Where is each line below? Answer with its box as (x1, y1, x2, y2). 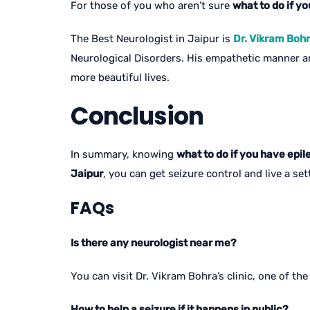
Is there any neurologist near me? (71, 237, 236, 249)
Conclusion (71, 99, 203, 133)
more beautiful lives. (71, 71, 170, 84)
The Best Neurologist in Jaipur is (71, 33, 233, 45)
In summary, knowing (71, 148, 176, 161)
